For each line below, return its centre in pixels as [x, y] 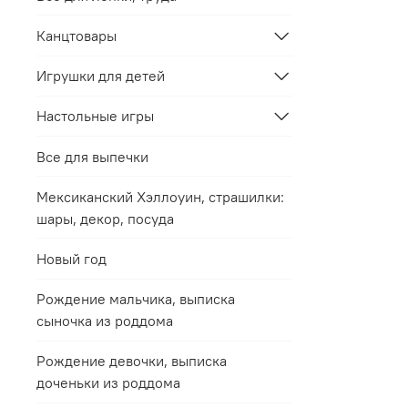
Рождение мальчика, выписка [136, 299]
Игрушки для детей [101, 76]
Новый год [71, 259]
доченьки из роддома [108, 383]
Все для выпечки [92, 156]
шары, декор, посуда [105, 218]
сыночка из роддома [105, 321]
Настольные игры [95, 116]
